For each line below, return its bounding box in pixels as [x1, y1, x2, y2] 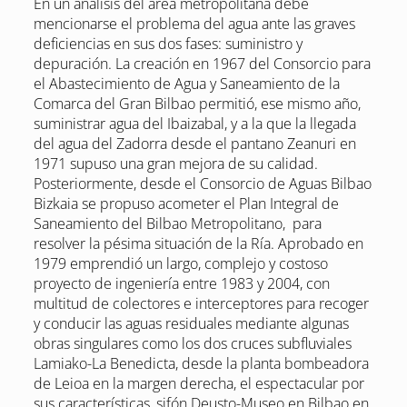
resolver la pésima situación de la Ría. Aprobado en [33, 233, 363, 254]
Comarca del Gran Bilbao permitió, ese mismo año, [33, 94, 361, 114]
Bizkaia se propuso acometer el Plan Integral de [33, 194, 339, 214]
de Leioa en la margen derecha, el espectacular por [33, 373, 364, 394]
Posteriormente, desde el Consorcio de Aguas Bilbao [33, 174, 372, 194]
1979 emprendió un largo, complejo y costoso [33, 253, 328, 274]
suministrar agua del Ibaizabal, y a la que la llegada [33, 114, 356, 134]
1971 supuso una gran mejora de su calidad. [33, 154, 318, 174]
